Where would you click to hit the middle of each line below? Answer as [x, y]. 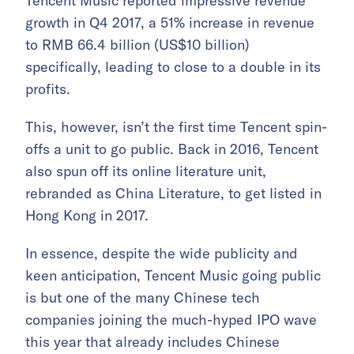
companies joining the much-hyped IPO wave [171, 320]
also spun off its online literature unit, [146, 171]
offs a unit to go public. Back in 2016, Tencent [172, 149]
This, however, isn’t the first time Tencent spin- [176, 127]
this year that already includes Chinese [153, 342]
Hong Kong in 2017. [87, 216]
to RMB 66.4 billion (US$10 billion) [137, 45]
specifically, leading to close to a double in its [173, 67]
